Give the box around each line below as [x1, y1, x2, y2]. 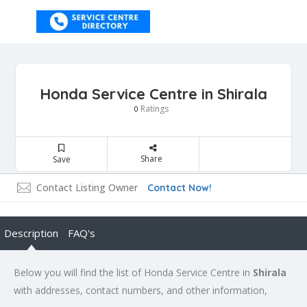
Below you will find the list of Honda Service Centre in [14, 266, 253, 279]
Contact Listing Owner [36, 181, 138, 194]
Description [4, 226, 58, 240]
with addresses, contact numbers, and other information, [14, 284, 267, 297]
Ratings [138, 103, 169, 114]
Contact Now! [147, 182, 212, 194]
